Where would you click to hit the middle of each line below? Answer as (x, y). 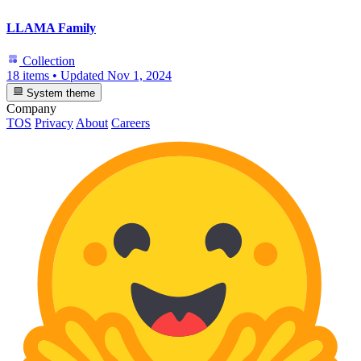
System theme (60, 93)
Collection (47, 61)
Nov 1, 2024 (139, 76)
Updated (84, 76)
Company (31, 108)
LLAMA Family (51, 27)
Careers (131, 122)
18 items (28, 76)
